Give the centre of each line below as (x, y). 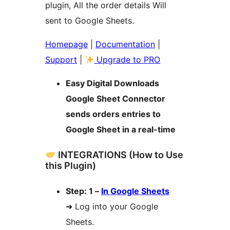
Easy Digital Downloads (112, 83)
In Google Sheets (135, 191)
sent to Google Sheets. (90, 21)
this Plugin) (71, 166)
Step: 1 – (83, 191)
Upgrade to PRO (127, 60)
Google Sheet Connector (116, 99)
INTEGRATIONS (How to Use (119, 155)
